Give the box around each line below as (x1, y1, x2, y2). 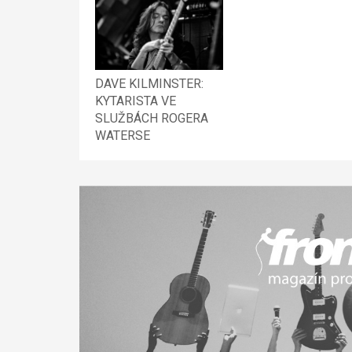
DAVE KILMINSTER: (94, 75, 203, 91)
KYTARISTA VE (94, 93, 176, 108)
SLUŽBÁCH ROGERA (94, 110, 208, 126)
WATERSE (94, 127, 150, 143)
